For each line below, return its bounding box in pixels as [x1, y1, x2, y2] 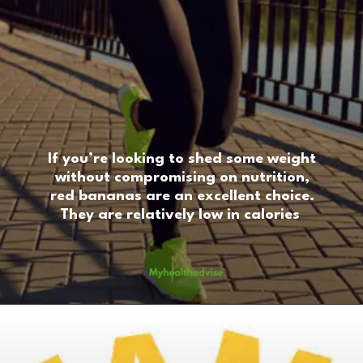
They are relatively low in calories [60, 207, 305, 223]
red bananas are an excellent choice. [49, 189, 314, 204]
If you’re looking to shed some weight [48, 152, 317, 167]
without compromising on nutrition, [54, 170, 310, 186]
